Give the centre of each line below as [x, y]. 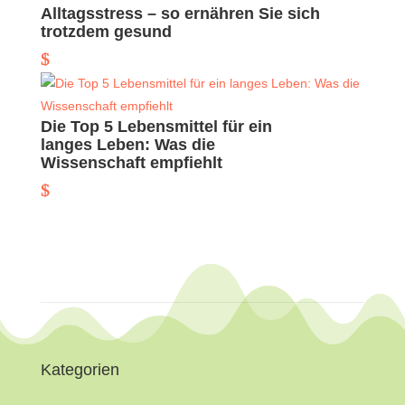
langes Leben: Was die [127, 145]
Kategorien [80, 370]
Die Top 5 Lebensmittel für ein [156, 127]
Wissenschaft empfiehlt [131, 163]
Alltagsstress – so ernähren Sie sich [180, 14]
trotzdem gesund [106, 32]
